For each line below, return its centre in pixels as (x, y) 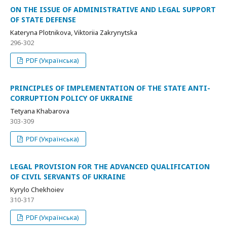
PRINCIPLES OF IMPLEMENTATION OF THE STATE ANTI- (110, 88)
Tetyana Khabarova (40, 111)
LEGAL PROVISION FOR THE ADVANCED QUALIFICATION (110, 166)
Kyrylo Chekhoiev (37, 190)
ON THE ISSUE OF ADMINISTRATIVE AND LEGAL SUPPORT (113, 9)
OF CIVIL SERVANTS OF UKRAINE (68, 177)
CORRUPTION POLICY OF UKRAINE (71, 98)
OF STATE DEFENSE (43, 20)
